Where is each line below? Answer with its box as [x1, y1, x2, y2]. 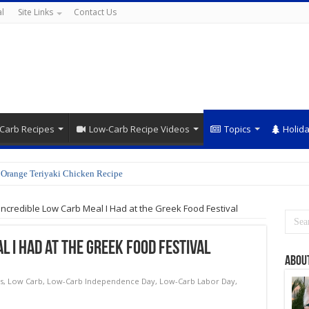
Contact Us [73, 6, 117, 18]
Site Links [17, 6, 53, 18]
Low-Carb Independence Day [46, 276, 155, 286]
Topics [223, 123, 251, 135]
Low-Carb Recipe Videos [88, 123, 190, 135]
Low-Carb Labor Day [159, 276, 235, 286]
